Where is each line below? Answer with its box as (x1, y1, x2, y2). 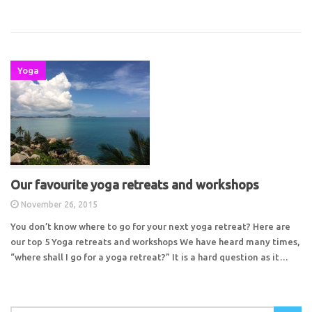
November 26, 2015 (21, 199, 97, 209)
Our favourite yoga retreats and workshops (10, 177, 259, 192)
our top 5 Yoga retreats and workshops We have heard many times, (10, 236, 299, 247)
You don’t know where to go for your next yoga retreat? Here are (10, 221, 290, 231)
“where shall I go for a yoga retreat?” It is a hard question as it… (10, 251, 288, 262)
